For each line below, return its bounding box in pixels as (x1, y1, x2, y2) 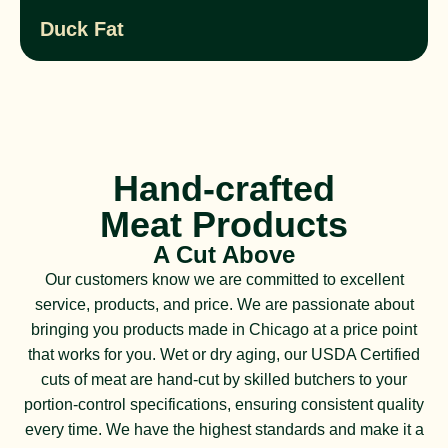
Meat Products (100, 203, 348, 245)
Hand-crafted (113, 167, 335, 209)
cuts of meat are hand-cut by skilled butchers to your (41, 370, 407, 388)
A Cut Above (153, 240, 295, 268)
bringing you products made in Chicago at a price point (31, 320, 417, 338)
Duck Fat (40, 17, 124, 40)
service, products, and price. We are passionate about (34, 295, 414, 313)
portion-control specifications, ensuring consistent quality (24, 395, 424, 413)
